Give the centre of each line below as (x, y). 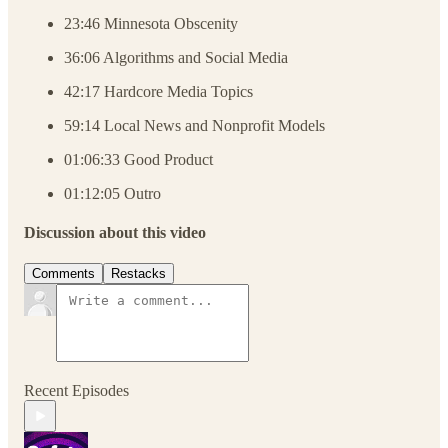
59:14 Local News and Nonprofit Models (194, 125)
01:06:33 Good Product (138, 159)
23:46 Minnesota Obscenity (151, 23)
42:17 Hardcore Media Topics (158, 91)
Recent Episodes (76, 391)
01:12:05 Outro (112, 193)
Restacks (138, 274)
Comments (63, 274)
